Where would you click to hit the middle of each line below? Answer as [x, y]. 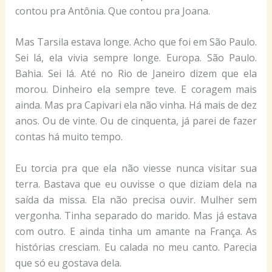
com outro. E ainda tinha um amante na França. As [136, 231]
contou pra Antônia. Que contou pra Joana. [112, 11]
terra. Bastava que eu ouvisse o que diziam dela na [136, 184]
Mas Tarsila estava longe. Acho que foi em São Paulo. [136, 42]
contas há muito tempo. [69, 137]
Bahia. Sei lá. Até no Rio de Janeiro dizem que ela [136, 74]
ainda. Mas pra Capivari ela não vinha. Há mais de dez [136, 105]
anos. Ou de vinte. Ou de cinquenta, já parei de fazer [136, 121]
